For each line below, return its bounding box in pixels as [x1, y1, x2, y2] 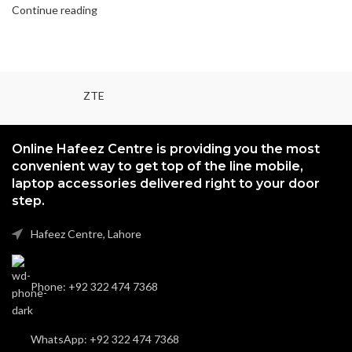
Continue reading [12, 3, 97, 16]
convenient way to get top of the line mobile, [12, 159, 303, 174]
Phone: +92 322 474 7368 [31, 280, 158, 294]
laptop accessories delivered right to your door [12, 176, 320, 192]
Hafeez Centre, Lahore [31, 227, 141, 241]
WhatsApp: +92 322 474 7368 [31, 332, 179, 346]
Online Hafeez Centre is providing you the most [12, 141, 320, 157]
